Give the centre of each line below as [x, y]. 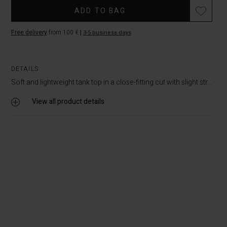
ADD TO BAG [100, 11]
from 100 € [63, 32]
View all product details [68, 102]
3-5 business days [107, 33]
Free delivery [29, 32]
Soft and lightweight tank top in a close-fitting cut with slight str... [111, 82]
